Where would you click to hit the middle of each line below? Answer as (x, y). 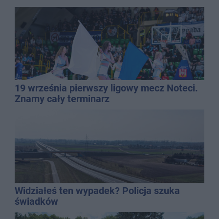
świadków (36, 202)
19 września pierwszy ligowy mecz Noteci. (106, 88)
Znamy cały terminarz (62, 99)
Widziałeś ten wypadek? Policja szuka (97, 191)
